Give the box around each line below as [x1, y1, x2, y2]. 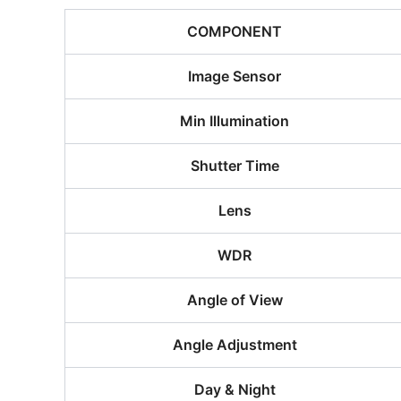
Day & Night [193, 380, 276, 398]
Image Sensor [188, 67, 281, 85]
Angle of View [186, 291, 283, 309]
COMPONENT [187, 22, 282, 40]
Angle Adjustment [172, 336, 297, 354]
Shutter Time [190, 157, 279, 175]
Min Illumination [180, 112, 289, 130]
